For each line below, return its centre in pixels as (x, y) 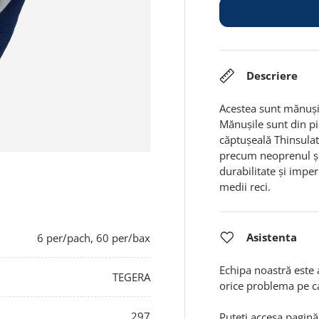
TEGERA (132, 277)
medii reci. (245, 187)
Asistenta (272, 237)
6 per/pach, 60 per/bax (94, 238)
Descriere (272, 76)
